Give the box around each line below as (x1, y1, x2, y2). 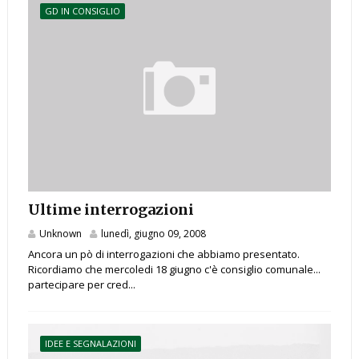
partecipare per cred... (27, 277, 135, 292)
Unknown (38, 227, 82, 241)
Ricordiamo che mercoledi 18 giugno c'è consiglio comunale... (27, 262, 321, 277)
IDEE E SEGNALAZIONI (44, 337, 136, 350)
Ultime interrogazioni (27, 200, 194, 220)
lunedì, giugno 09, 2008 (100, 227, 206, 241)
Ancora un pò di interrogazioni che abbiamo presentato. (27, 247, 300, 262)
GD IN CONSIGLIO (44, 5, 120, 18)
